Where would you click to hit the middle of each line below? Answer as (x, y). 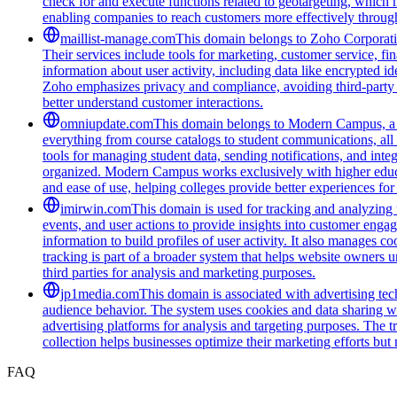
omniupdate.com (107, 123)
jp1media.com (100, 293)
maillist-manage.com (118, 38)
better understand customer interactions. (153, 102)
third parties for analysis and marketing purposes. (179, 272)
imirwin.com (96, 208)
